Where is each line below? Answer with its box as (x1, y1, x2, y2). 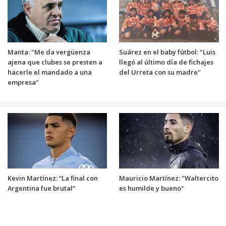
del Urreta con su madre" (119, 68, 201, 77)
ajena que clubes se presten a (7, 58, 102, 67)
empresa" (7, 78, 39, 87)
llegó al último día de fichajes (119, 58, 213, 67)
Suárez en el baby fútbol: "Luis (119, 47, 215, 57)
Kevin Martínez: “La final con (7, 174, 98, 183)
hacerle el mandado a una (7, 68, 92, 77)
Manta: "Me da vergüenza (7, 47, 90, 57)
